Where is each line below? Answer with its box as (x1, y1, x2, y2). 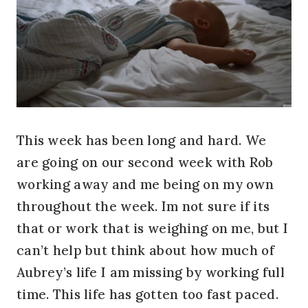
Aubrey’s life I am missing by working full (16, 264, 285, 281)
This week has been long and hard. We (16, 132, 267, 149)
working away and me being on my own (16, 176, 274, 193)
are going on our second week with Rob (16, 154, 274, 171)
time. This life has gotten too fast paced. (16, 286, 278, 303)
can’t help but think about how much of (16, 242, 274, 259)
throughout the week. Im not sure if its (16, 198, 270, 215)
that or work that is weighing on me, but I (16, 220, 288, 237)
